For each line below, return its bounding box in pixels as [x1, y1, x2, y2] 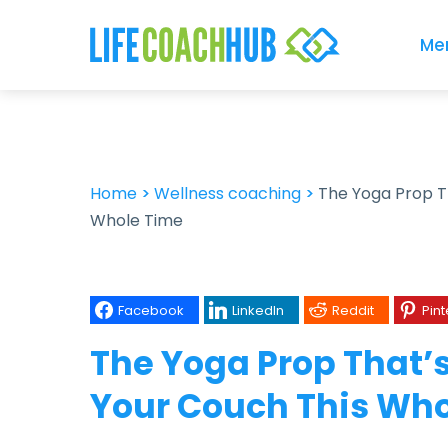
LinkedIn [232, 300, 284, 320]
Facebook [118, 300, 184, 320]
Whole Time [90, 209, 183, 232]
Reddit [332, 300, 374, 320]
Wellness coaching [154, 182, 301, 205]
